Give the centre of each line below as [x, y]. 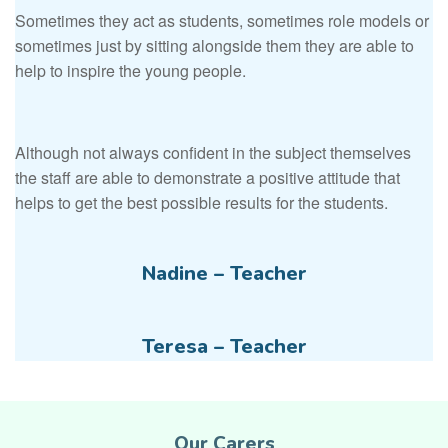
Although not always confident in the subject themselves [213, 153]
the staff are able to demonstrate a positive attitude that [207, 178]
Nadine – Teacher [224, 274]
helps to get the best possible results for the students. [201, 203]
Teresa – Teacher [224, 347]
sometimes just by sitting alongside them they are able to [214, 46]
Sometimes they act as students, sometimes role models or [222, 21]
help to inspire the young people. [130, 71]
